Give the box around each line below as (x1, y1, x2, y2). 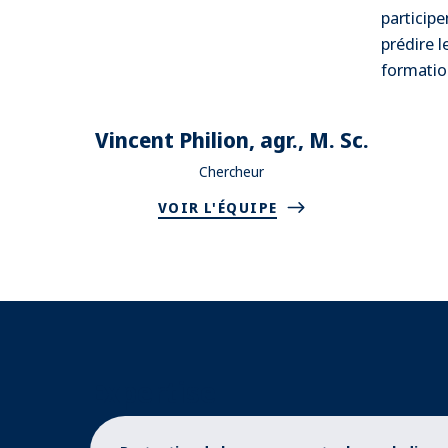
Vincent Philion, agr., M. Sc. (94, 124, 369, 154)
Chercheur (199, 162, 265, 181)
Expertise (90, 372, 216, 411)
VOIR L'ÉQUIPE (158, 198, 278, 217)
